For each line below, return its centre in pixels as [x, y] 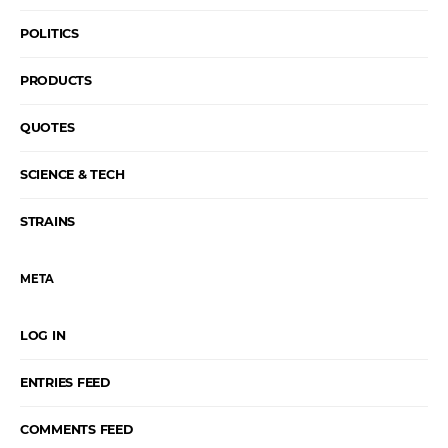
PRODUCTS [56, 80]
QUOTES [47, 127]
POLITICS [49, 33]
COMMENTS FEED [76, 429]
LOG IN [43, 335]
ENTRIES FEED [65, 382]
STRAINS [48, 221]
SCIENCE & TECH [72, 174]
